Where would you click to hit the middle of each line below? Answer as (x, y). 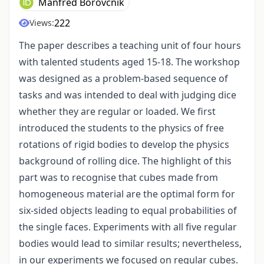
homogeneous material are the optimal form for (127, 194)
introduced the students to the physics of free (121, 128)
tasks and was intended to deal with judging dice (128, 95)
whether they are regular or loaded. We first (117, 112)
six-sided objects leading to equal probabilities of (128, 211)
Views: (42, 23)
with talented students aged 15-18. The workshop (129, 62)
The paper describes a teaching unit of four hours (130, 46)
